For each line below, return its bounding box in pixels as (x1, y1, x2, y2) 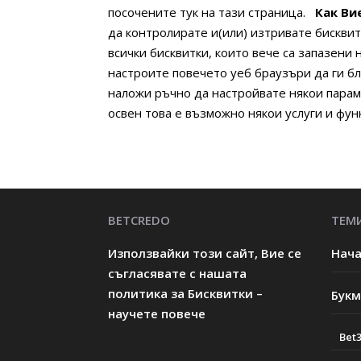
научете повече (108, 305, 206, 322)
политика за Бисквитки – (108, 285, 263, 301)
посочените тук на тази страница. (108, 4, 306, 21)
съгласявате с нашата (108, 265, 247, 281)
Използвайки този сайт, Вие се (108, 245, 302, 261)
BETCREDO (108, 211, 171, 228)
